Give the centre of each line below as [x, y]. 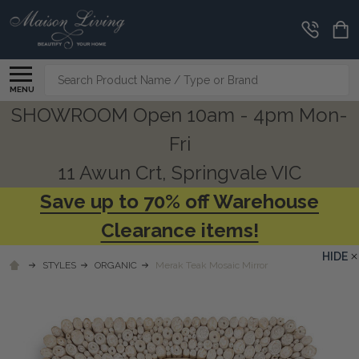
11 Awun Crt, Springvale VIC [179, 172]
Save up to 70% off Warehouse [179, 201]
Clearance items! [179, 230]
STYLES [59, 265]
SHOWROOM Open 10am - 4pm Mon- [179, 115]
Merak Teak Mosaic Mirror [212, 265]
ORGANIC [116, 265]
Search [65, 73]
